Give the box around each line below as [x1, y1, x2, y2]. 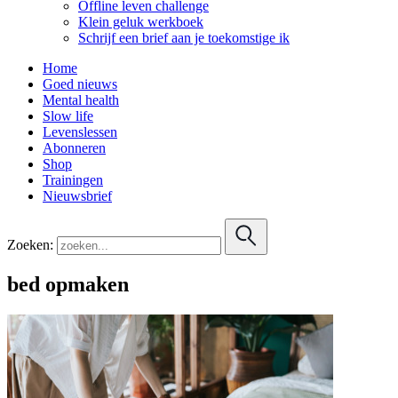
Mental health [43, 92, 119, 107]
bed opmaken [7, 272, 129, 296]
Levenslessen [43, 123, 117, 139]
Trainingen [43, 171, 103, 187]
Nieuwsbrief [43, 187, 112, 203]
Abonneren [43, 139, 106, 155]
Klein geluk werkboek [78, 13, 203, 29]
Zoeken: [7, 236, 53, 252]
